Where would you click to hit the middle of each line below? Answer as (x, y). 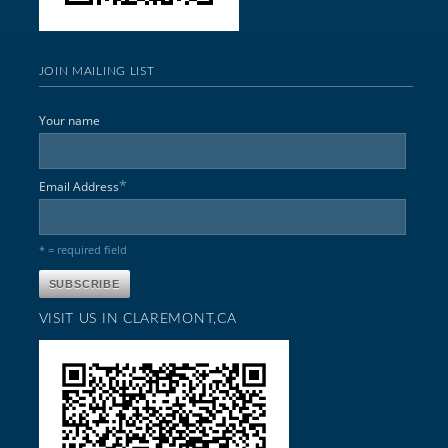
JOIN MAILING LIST (96, 70)
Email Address (78, 186)
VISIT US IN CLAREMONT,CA (137, 318)
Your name (69, 120)
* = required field (82, 249)
